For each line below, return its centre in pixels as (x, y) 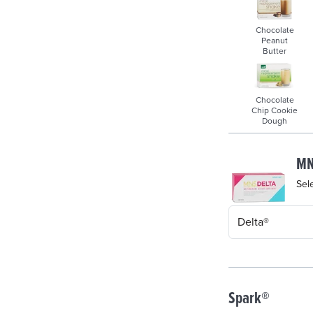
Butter (275, 51)
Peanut (275, 40)
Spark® (249, 299)
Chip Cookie (275, 110)
